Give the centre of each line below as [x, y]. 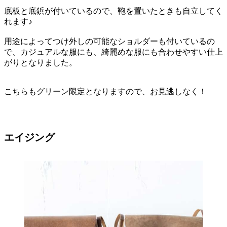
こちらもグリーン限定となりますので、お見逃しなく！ [105, 91]
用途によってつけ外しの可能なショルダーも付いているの [109, 41]
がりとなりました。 [41, 62]
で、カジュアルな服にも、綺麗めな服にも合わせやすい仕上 [113, 52]
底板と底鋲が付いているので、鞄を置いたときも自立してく [113, 11]
